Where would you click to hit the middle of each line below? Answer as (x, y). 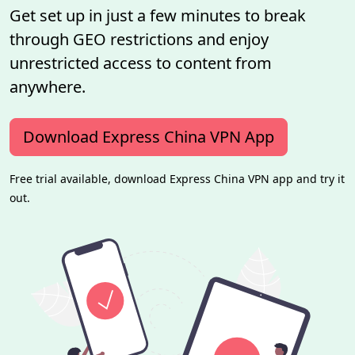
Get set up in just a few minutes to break (158, 15)
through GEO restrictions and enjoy (139, 39)
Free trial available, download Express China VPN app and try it (177, 178)
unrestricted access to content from (141, 63)
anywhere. (48, 86)
